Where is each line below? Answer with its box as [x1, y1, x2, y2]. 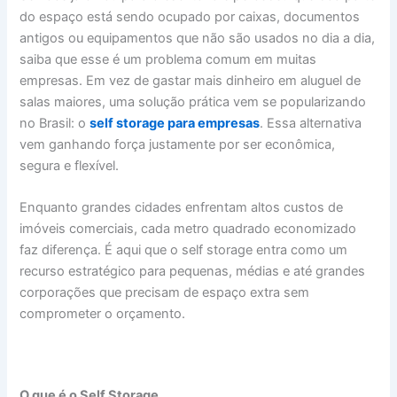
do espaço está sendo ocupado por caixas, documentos [19, 8, 361, 25]
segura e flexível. [19, 157, 120, 174]
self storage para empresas [90, 114, 261, 131]
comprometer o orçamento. [19, 306, 186, 323]
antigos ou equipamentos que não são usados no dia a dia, [19, 29, 376, 46]
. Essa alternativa [260, 114, 362, 131]
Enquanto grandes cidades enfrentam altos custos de [19, 199, 344, 216]
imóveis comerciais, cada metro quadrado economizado [19, 221, 357, 237]
